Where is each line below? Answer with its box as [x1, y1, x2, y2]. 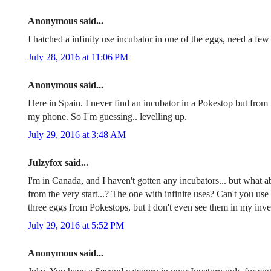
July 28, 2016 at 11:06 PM [28, 52, 128, 62]
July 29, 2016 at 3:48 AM [28, 129, 126, 140]
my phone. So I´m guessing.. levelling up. [28, 111, 187, 122]
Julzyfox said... [28, 157, 88, 168]
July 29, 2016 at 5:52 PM [28, 220, 124, 230]
